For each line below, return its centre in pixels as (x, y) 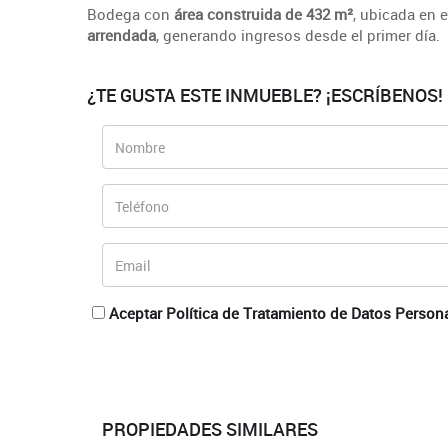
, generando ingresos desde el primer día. (298, 35)
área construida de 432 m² (263, 14)
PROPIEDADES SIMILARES (210, 429)
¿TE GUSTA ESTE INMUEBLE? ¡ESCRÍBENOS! (265, 95)
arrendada (121, 35)
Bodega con (130, 14)
